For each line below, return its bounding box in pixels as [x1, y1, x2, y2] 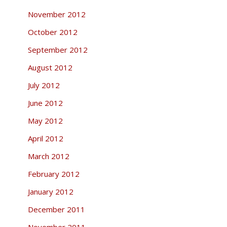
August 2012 [27, 62, 72, 72]
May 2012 [27, 115, 63, 126]
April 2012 [27, 133, 63, 143]
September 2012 [27, 44, 88, 55]
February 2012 [27, 168, 80, 179]
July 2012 [27, 80, 60, 90]
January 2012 [27, 186, 73, 197]
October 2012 [27, 26, 78, 37]
